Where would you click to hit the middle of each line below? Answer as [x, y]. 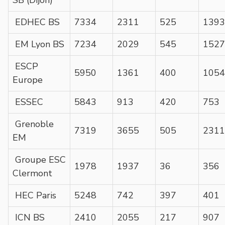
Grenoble [33, 124]
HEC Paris [34, 195]
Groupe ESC [39, 159]
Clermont [32, 173]
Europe [28, 80]
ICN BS [29, 217]
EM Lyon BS [38, 44]
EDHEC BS [36, 22]
